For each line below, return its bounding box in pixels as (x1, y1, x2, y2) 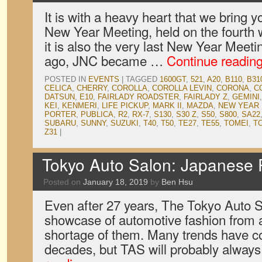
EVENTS (88, 75, 119, 84)
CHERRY (77, 84, 107, 92)
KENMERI (62, 101, 97, 110)
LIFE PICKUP (102, 101, 148, 110)
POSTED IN (44, 75, 86, 84)
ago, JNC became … (44, 51, 167, 70)
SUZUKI (111, 119, 139, 127)
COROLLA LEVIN (152, 84, 212, 92)
